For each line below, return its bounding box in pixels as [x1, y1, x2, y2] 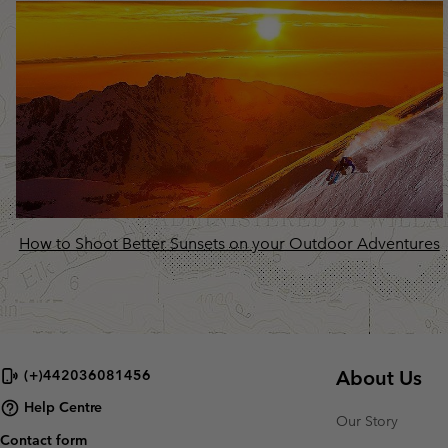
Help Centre [24, 398, 102, 417]
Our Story [336, 411, 398, 430]
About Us [336, 365, 422, 390]
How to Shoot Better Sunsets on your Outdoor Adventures [18, 233, 440, 253]
